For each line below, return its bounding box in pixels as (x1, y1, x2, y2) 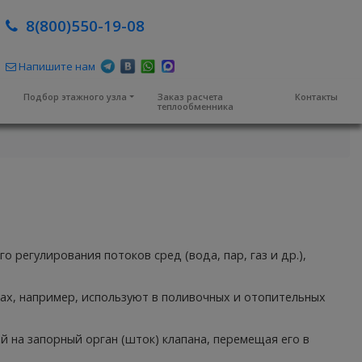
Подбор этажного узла (23, 90, 128, 103)
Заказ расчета (158, 90, 224, 103)
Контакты (294, 90, 338, 103)
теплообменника (158, 99, 234, 112)
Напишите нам (15, 59, 95, 74)
